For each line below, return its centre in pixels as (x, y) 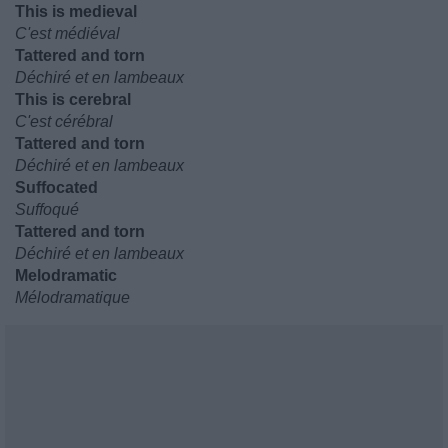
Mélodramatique (72, 297)
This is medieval (76, 11)
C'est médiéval (67, 33)
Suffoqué (47, 209)
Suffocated (56, 187)
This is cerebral (73, 99)
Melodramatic (66, 275)
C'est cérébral (64, 121)
